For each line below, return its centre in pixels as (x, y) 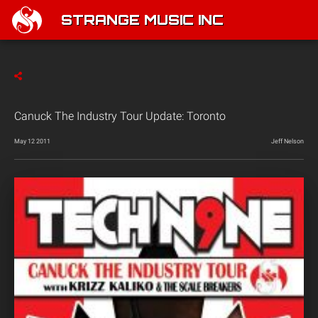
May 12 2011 (32, 141)
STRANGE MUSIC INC (142, 21)
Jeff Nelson (287, 141)
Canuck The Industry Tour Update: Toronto (120, 116)
